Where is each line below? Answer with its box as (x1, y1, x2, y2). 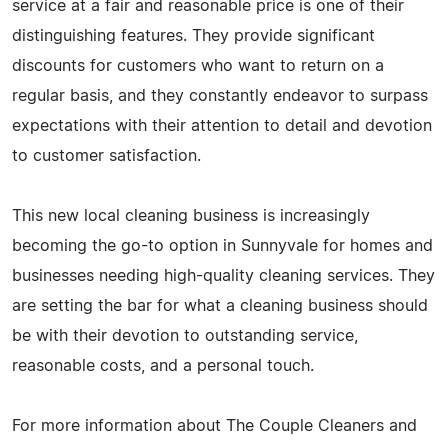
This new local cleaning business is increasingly (12, 207, 370, 224)
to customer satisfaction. (12, 147, 201, 164)
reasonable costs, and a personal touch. (12, 357, 314, 374)
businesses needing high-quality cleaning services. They (12, 267, 435, 284)
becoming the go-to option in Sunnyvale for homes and (12, 237, 433, 254)
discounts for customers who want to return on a (12, 57, 384, 74)
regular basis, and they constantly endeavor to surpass (12, 87, 428, 104)
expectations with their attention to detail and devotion (12, 117, 432, 134)
